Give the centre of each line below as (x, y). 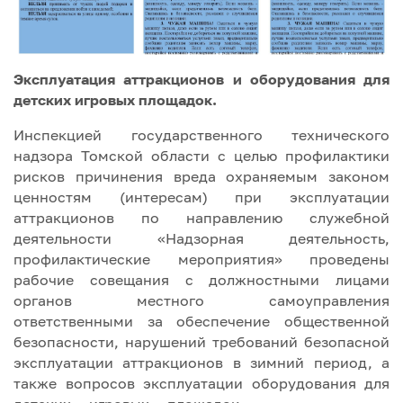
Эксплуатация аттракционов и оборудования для (201, 79)
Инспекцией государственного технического (201, 134)
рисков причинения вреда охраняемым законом (201, 176)
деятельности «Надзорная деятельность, (201, 238)
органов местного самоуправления (201, 300)
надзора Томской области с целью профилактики (201, 155)
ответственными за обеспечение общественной (201, 321)
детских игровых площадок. (130, 99)
